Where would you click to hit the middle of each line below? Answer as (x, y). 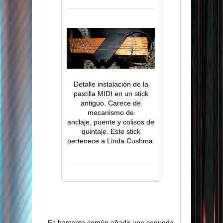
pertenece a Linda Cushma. (111, 141)
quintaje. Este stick (111, 132)
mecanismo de (111, 113)
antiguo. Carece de (111, 103)
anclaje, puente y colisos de (111, 122)
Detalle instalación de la (111, 84)
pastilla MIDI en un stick (111, 94)
